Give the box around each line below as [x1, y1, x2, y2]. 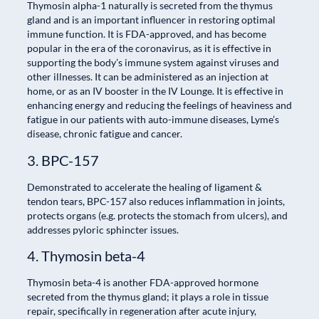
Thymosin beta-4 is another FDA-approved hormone [27, 276, 258, 289]
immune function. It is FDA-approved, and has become [27, 28, 266, 41]
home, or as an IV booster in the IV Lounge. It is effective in [27, 85, 283, 98]
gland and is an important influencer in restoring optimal [27, 14, 276, 26]
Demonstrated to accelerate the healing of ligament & [27, 180, 262, 193]
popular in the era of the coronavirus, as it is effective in [27, 42, 271, 55]
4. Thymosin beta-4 [27, 247, 145, 265]
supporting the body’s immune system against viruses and [27, 56, 279, 69]
